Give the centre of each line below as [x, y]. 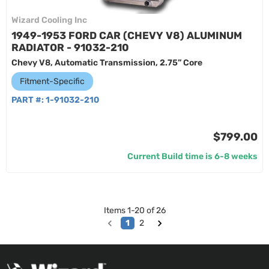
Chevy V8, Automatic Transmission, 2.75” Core [107, 63]
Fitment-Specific [52, 81]
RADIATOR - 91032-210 [70, 47]
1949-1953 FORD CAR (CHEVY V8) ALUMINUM [127, 35]
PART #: [29, 100]
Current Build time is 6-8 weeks [192, 156]
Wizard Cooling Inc [49, 20]
